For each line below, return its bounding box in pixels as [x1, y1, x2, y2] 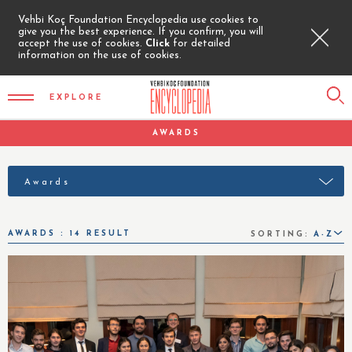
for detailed [173, 38, 230, 49]
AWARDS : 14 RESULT [8, 229, 131, 238]
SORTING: [251, 230, 310, 240]
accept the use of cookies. [18, 38, 145, 49]
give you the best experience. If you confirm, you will [18, 27, 263, 37]
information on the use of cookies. [18, 50, 181, 60]
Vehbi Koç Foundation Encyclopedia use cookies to [18, 15, 258, 25]
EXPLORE [49, 93, 103, 102]
